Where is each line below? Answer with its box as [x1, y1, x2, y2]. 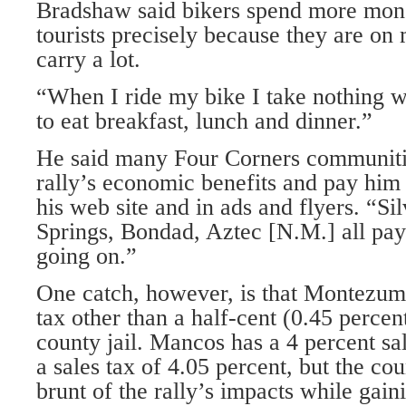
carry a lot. [36, 46, 140, 72]
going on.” [36, 243, 137, 269]
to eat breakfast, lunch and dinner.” [36, 108, 372, 134]
